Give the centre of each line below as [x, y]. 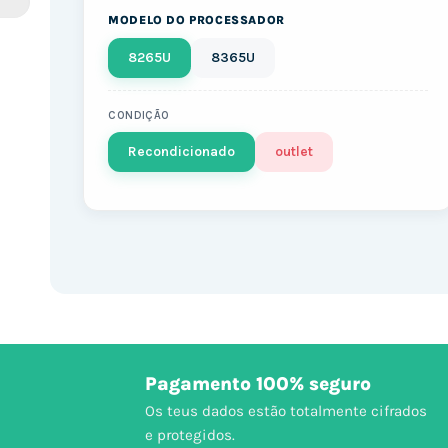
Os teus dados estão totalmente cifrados [285, 410]
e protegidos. [189, 434]
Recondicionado [182, 151]
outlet [294, 151]
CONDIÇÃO [139, 115]
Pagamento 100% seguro [257, 383]
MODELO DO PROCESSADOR [196, 19]
